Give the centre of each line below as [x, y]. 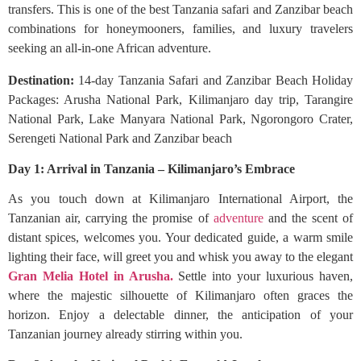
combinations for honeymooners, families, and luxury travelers [180, 29]
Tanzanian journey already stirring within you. [127, 334]
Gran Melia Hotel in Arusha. [91, 276]
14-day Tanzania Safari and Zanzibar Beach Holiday [214, 80]
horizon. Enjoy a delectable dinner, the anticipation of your [180, 315]
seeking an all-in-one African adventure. [110, 48]
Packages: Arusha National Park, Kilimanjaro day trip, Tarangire [180, 100]
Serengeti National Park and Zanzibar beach [120, 138]
